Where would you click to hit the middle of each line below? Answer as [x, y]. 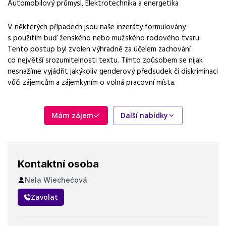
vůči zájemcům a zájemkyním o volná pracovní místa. [92, 82]
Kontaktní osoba [58, 164]
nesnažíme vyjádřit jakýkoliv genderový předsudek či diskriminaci [113, 71]
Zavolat [44, 197]
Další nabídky [144, 115]
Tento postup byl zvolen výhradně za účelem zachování [99, 49]
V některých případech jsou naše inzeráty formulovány [97, 26]
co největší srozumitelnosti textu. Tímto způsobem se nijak [105, 60]
